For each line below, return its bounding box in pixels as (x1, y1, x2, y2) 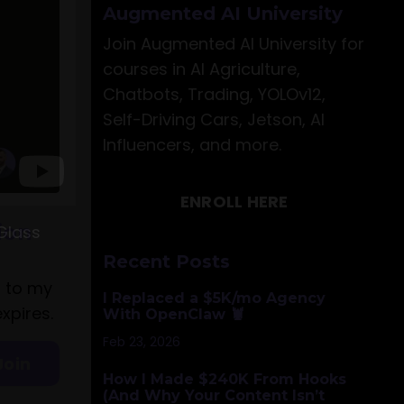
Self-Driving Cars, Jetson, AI (102, 107, 325, 131)
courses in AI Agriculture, (102, 57, 300, 80)
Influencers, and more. (102, 133, 281, 156)
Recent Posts (102, 250, 230, 272)
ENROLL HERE (179, 190, 289, 214)
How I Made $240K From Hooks (102, 370, 346, 388)
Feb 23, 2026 (102, 332, 180, 351)
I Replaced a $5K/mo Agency (102, 289, 326, 307)
